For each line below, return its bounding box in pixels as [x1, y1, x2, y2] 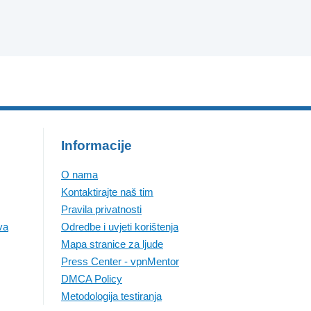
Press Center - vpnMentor [61, 255, 179, 268]
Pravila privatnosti [61, 203, 142, 216]
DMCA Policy [61, 273, 122, 285]
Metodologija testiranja [61, 290, 162, 303]
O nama [61, 169, 98, 181]
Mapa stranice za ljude [61, 238, 163, 251]
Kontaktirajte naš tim [61, 186, 153, 199]
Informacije [61, 138, 132, 153]
